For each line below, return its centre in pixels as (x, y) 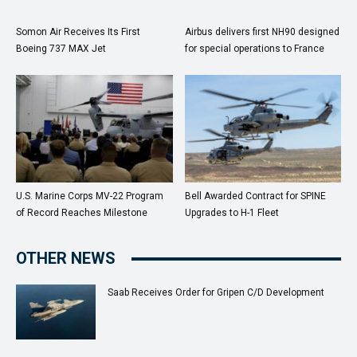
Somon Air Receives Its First (78, 32)
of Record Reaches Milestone (82, 213)
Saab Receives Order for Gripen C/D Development (216, 293)
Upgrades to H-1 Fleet (231, 213)
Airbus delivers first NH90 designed (262, 32)
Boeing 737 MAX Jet (61, 49)
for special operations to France (254, 49)
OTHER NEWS (66, 259)
